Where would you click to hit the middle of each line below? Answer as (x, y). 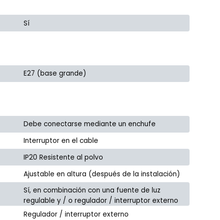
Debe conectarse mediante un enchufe (90, 124)
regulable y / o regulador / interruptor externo (101, 201)
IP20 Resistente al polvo (64, 157)
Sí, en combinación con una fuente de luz (92, 191)
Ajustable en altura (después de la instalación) (102, 174)
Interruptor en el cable (61, 140)
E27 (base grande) (55, 74)
